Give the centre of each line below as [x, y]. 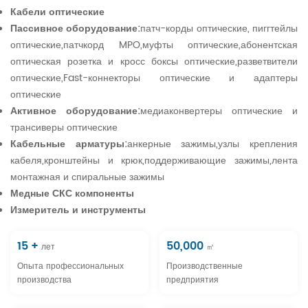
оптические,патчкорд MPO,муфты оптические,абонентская [154, 45]
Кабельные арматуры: [69, 144]
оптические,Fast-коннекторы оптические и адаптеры [154, 78]
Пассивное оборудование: [76, 28]
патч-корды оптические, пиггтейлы [219, 28]
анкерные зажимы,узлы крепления [212, 144]
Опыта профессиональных [70, 266]
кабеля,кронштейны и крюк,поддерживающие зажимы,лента [154, 160]
